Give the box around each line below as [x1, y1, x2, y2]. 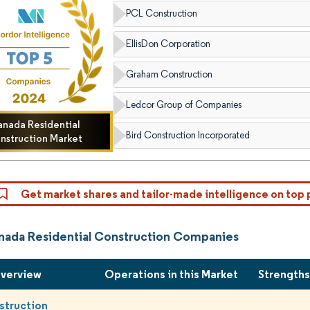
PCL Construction [126, 8, 198, 19]
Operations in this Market [104, 267, 239, 282]
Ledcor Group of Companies [126, 99, 242, 111]
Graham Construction [126, 69, 213, 80]
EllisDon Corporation [126, 38, 211, 50]
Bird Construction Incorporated [126, 129, 250, 141]
